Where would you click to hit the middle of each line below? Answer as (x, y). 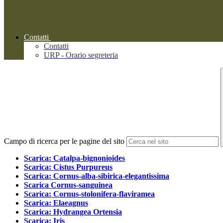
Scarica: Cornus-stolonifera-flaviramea (89, 194)
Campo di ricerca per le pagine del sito (64, 141)
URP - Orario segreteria (81, 55)
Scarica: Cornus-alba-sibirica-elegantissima (97, 176)
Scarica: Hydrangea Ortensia (73, 212)
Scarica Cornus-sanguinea (68, 185)
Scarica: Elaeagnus (56, 203)
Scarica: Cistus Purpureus (68, 167)
